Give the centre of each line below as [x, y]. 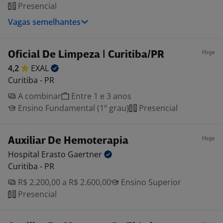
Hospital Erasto [38, 154]
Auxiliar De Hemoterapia [68, 141]
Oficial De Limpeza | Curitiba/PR [86, 55]
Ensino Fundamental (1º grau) [72, 108]
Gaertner [86, 154]
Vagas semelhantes [44, 22]
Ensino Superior [150, 182]
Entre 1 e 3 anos [100, 96]
